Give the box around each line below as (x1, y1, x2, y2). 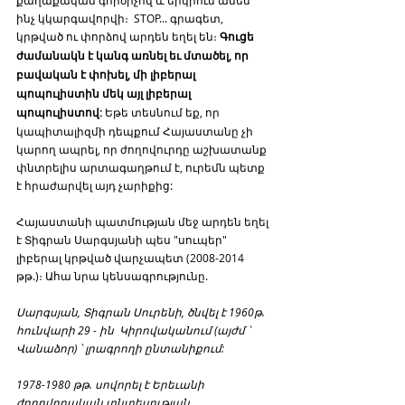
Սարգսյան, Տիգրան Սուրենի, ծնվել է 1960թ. (16, 304, 268, 319)
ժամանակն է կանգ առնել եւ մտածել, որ (16, 47, 251, 63)
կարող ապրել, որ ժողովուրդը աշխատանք (16, 141, 269, 156)
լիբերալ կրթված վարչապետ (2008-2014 (16, 250, 247, 265)
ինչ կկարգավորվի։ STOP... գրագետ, (16, 10, 226, 25)
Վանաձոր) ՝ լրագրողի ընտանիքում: (16, 340, 224, 355)
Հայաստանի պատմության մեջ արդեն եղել (16, 213, 271, 229)
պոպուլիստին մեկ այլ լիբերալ (16, 85, 193, 101)
